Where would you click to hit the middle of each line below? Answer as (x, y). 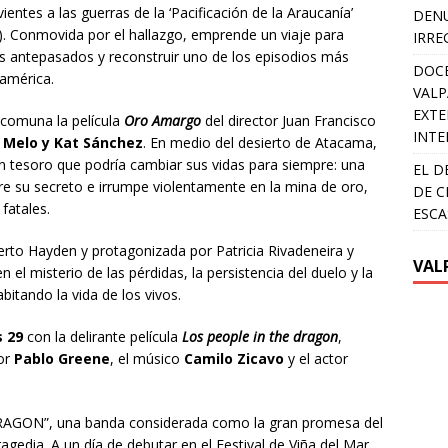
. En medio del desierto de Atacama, (260, 142)
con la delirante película (102, 336)
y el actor (316, 358)
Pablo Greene (62, 358)
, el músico (147, 358)
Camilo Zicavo (234, 358)
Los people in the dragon (260, 336)
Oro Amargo (162, 120)
